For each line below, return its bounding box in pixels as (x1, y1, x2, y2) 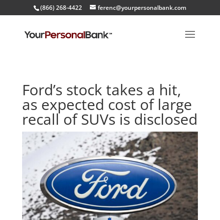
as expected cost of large (22, 94, 192, 114)
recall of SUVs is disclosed (22, 109, 197, 129)
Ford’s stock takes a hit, (22, 80, 181, 100)
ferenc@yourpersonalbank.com (98, 3, 187, 12)
